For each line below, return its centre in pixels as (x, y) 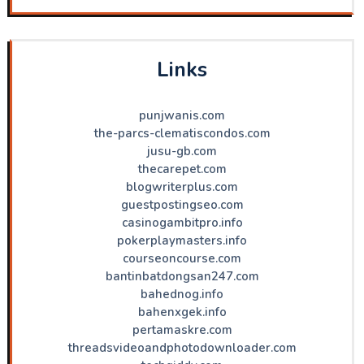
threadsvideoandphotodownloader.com (182, 347)
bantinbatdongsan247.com (182, 276)
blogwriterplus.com (182, 186)
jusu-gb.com (182, 151)
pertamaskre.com (182, 329)
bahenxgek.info (182, 312)
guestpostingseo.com (182, 204)
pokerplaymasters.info (182, 240)
